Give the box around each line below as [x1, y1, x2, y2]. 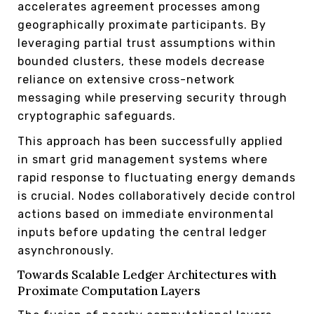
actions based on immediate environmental [18, 207, 274, 221]
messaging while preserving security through [18, 90, 287, 104]
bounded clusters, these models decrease [18, 54, 265, 68]
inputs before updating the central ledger [18, 225, 267, 239]
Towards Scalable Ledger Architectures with [18, 266, 276, 282]
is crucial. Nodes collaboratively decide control [18, 189, 296, 203]
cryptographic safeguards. [18, 109, 176, 123]
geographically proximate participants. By [18, 18, 266, 32]
